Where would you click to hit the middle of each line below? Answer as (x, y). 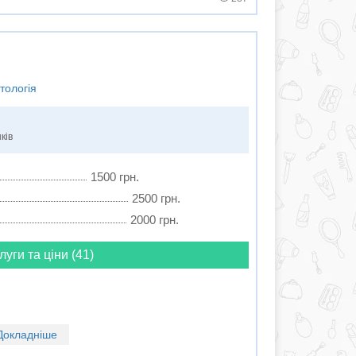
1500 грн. (114, 177)
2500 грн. (156, 198)
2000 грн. (154, 220)
